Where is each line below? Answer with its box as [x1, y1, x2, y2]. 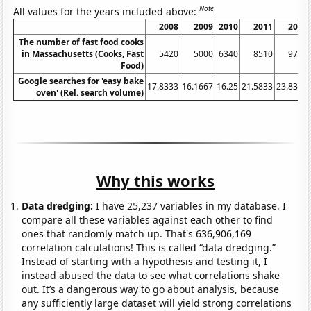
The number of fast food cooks [19, 35, 144, 48]
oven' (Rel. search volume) [36, 86, 144, 99]
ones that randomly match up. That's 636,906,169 [22, 226, 252, 240]
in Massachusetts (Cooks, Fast [22, 47, 144, 60]
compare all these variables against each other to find [22, 212, 274, 226]
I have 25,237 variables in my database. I [93, 199, 287, 212]
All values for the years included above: [13, 4, 200, 18]
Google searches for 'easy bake [18, 74, 144, 87]
